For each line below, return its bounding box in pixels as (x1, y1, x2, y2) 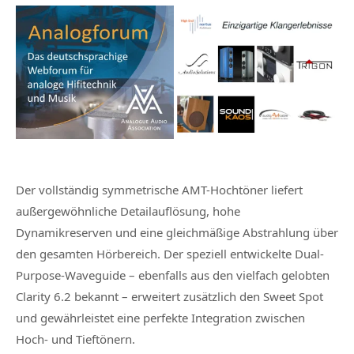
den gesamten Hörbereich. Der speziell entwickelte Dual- (16, 245, 324, 262)
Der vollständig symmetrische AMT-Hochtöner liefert (16, 181, 303, 198)
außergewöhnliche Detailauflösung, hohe (16, 202, 240, 219)
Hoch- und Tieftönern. (16, 330, 135, 347)
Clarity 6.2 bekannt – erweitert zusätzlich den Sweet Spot (16, 288, 323, 304)
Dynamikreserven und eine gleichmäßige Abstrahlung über (16, 224, 338, 240)
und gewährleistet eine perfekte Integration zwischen (16, 309, 305, 326)
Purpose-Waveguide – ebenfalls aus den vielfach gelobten (16, 266, 330, 283)
